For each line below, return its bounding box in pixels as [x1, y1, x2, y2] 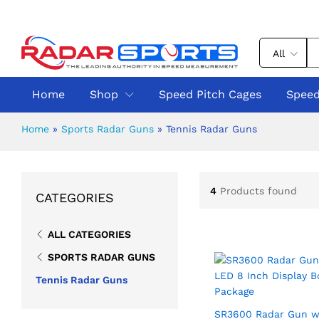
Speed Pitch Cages [159, 87, 261, 101]
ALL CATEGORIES [48, 229, 131, 240]
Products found [219, 184, 297, 197]
